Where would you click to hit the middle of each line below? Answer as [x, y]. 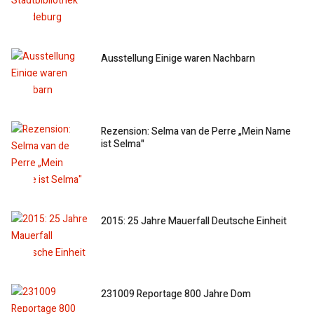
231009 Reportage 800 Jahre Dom [176, 294]
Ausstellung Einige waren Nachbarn [178, 58]
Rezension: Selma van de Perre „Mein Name [196, 131]
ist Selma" [123, 144]
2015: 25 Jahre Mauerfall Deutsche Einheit [194, 221]
